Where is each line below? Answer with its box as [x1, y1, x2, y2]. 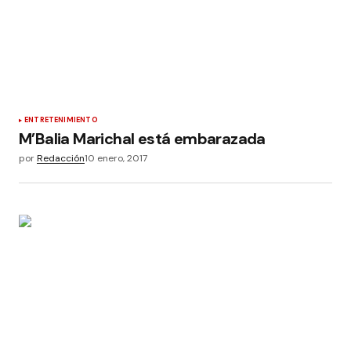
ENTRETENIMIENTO [24, 114, 98, 125]
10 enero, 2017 [85, 151, 147, 165]
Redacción [37, 151, 85, 165]
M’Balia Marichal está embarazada [19, 128, 266, 149]
